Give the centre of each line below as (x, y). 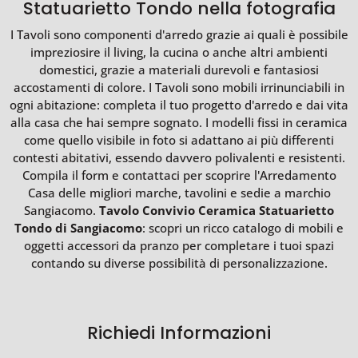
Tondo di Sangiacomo (78, 228)
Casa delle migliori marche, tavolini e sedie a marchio (179, 193)
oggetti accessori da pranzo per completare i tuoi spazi (179, 246)
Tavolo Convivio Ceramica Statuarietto (217, 211)
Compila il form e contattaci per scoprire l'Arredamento (179, 175)
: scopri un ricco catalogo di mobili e (243, 228)
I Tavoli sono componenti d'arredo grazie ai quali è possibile (179, 35)
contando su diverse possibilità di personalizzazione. (179, 263)
